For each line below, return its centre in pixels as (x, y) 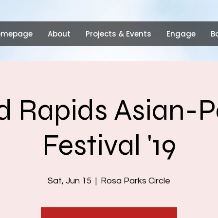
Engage (181, 34)
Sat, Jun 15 (70, 181)
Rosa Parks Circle (136, 181)
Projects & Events (118, 34)
